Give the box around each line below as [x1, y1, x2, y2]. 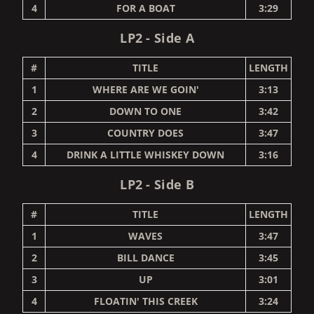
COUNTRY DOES [107, 125, 184, 139]
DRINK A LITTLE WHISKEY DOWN [67, 147, 224, 161]
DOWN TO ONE [109, 104, 182, 118]
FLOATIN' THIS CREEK [93, 294, 198, 308]
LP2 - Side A [120, 29, 194, 46]
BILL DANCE [116, 250, 175, 264]
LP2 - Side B [120, 175, 194, 193]
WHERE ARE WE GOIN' [92, 82, 199, 96]
